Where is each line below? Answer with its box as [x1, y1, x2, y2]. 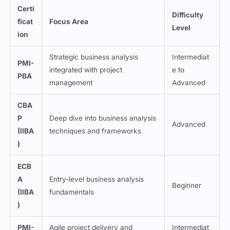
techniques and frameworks [49, 126, 142, 135]
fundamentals [49, 187, 94, 196]
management [49, 78, 93, 87]
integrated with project [49, 65, 123, 74]
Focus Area [49, 17, 89, 26]
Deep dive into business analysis [49, 113, 157, 122]
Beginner [172, 181, 202, 189]
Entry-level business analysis [49, 175, 144, 183]
